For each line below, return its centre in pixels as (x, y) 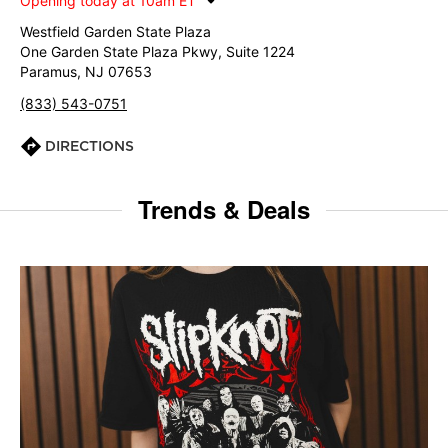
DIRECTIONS (89, 146)
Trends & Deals (224, 209)
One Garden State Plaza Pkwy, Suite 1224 (157, 51)
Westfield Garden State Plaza (115, 31)
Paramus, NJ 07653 (86, 71)
